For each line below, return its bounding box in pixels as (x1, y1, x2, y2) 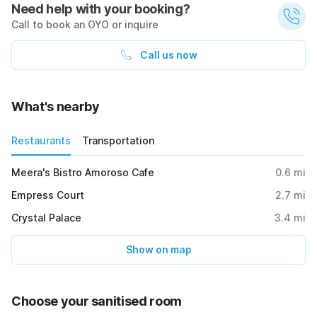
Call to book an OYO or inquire (11, 18, 158, 30)
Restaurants (11, 134, 71, 146)
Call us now (139, 48, 197, 61)
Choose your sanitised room (11, 293, 182, 309)
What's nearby (11, 98, 100, 114)
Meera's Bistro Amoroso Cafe (11, 166, 154, 178)
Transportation (82, 134, 154, 146)
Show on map (125, 243, 192, 255)
